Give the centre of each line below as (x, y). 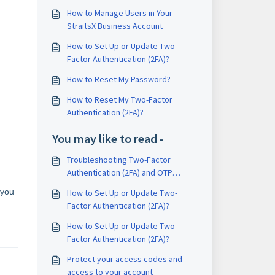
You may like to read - (108, 138)
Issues (79, 185)
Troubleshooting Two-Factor (118, 160)
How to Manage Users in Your (119, 13)
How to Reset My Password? (118, 79)
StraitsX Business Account (114, 26)
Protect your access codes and (124, 259)
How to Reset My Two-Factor (119, 99)
